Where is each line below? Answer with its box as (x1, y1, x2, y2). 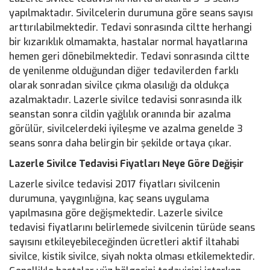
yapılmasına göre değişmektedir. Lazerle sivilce (9, 207, 223, 219)
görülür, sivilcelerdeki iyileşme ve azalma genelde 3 (9, 122, 243, 135)
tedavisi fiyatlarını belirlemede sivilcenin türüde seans (9, 221, 255, 234)
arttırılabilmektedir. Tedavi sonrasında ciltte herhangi (9, 21, 252, 34)
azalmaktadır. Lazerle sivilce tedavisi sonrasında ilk (9, 93, 242, 106)
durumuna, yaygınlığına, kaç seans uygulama (9, 192, 209, 205)
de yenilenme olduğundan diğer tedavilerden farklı (9, 64, 239, 77)
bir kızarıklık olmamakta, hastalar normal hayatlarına (9, 36, 248, 48)
